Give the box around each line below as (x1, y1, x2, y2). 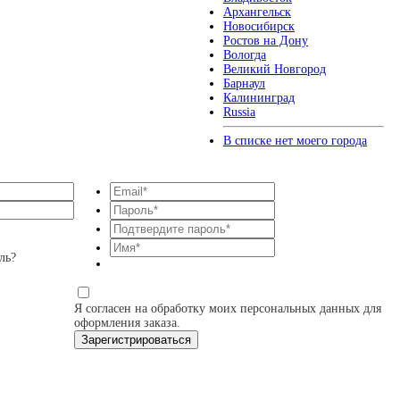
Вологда (223, 48, 266, 62)
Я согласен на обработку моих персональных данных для (73, 302, 381, 315)
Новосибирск (223, 20, 295, 33)
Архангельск (223, 5, 291, 19)
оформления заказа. (73, 316, 180, 329)
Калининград (223, 91, 295, 104)
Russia (223, 105, 255, 119)
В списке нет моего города (223, 134, 367, 147)
